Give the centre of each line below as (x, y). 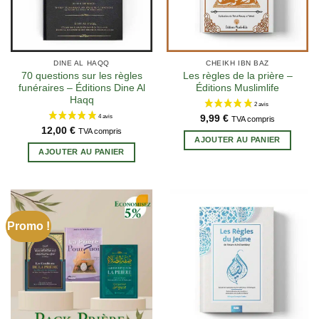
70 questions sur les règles (82, 75)
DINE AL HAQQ (82, 63)
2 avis (173, 271)
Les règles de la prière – (237, 75)
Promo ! (29, 226)
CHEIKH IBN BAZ (237, 63)
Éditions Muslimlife (237, 88)
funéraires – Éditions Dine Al (82, 88)
